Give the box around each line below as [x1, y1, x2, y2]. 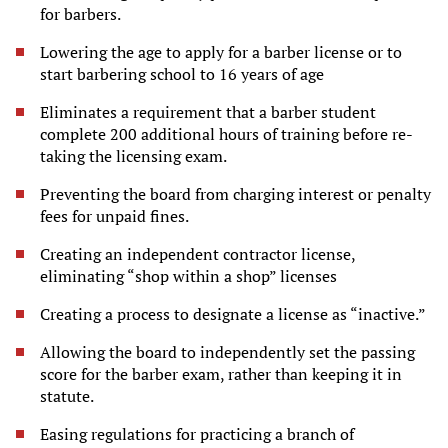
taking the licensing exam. [40, 144, 227, 167]
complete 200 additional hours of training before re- [40, 122, 413, 145]
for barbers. [40, 2, 121, 25]
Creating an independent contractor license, [40, 242, 356, 265]
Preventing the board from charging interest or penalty [40, 182, 431, 205]
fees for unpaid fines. [40, 204, 189, 227]
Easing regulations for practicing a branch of [40, 422, 354, 445]
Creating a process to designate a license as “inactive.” [40, 302, 426, 325]
